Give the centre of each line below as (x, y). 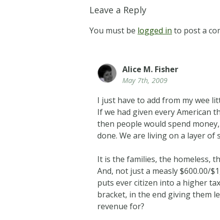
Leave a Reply (118, 10)
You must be (114, 30)
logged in (155, 30)
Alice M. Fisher (151, 69)
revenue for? (121, 206)
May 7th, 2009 (145, 80)
